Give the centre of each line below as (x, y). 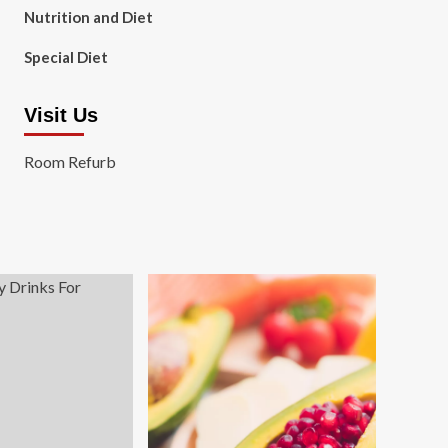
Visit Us (60, 115)
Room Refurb (69, 161)
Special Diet (65, 57)
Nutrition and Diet (88, 17)
